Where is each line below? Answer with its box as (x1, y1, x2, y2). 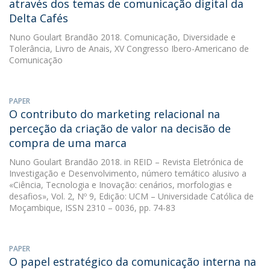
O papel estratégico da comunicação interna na (9, 254, 256, 269)
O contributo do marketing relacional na (9, 107, 220, 121)
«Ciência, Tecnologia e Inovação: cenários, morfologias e (9, 179, 232, 190)
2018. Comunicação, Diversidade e (98, 31, 236, 43)
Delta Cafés (9, 11, 68, 25)
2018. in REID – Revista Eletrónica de (98, 156, 243, 168)
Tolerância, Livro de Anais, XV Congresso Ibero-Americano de (9, 43, 249, 54)
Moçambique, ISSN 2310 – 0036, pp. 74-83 (9, 202, 175, 213)
